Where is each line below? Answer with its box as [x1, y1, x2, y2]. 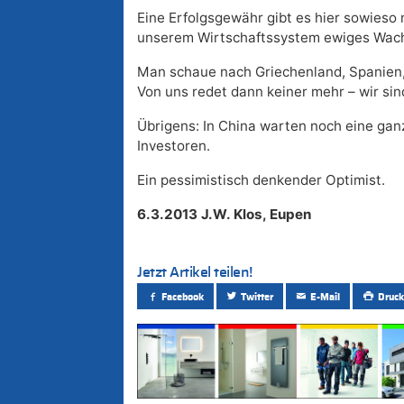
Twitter [241, 291, 274, 302]
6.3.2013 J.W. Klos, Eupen [137, 206, 311, 224]
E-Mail [310, 291, 341, 302]
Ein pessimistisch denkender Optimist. [137, 171, 385, 189]
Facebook [161, 291, 205, 302]
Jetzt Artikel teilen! [137, 265, 252, 280]
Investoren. [137, 137, 210, 155]
